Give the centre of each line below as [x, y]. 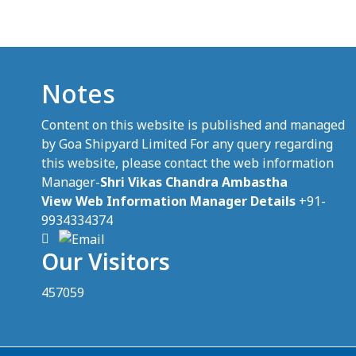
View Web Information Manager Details [168, 201]
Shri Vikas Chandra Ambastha [194, 182]
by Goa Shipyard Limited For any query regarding [187, 143]
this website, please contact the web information [188, 163]
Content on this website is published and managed [193, 124]
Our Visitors [106, 261]
